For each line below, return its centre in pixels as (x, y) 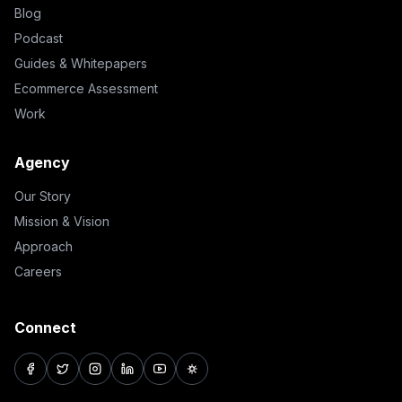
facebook (61, 378)
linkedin (152, 378)
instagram (127, 378)
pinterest (220, 378)
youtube (187, 378)
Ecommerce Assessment (86, 88)
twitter (83, 378)
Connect (45, 328)
